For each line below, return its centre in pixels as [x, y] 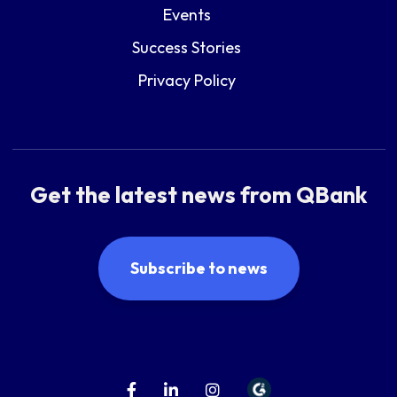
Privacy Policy [187, 80]
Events [187, 14]
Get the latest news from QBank [198, 195]
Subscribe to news [198, 268]
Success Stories [187, 47]
